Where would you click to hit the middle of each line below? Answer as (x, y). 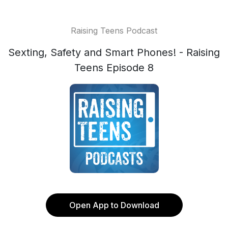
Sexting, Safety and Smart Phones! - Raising (114, 52)
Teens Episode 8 (114, 68)
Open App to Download (114, 205)
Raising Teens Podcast (114, 31)
